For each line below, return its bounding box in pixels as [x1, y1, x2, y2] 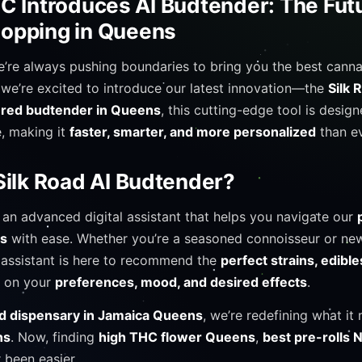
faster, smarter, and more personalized [69, 124, 316, 140]
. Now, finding [11, 329, 99, 345]
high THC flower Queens [99, 329, 255, 345]
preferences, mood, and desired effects [55, 274, 307, 290]
